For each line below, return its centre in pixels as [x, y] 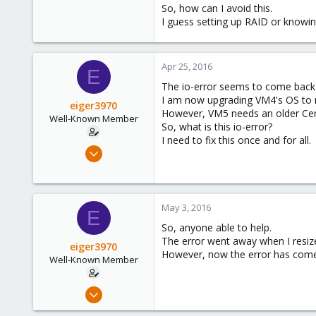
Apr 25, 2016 [187, 66]
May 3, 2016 [186, 207]
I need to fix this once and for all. [236, 140]
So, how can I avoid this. [217, 8]
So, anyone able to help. [217, 227]
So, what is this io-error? [217, 127]
